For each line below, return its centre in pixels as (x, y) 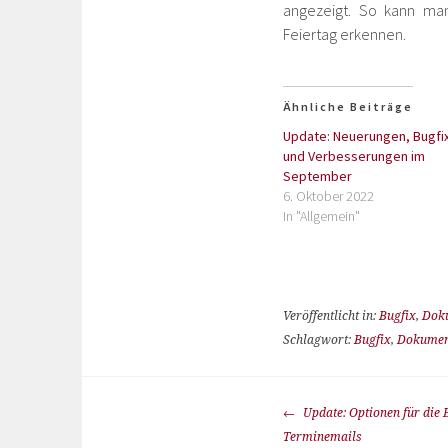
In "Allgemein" (321, 216)
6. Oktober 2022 (328, 196)
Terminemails (322, 437)
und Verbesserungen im (354, 156)
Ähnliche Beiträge (348, 106)
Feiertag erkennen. (344, 34)
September (317, 176)
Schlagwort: (318, 340)
